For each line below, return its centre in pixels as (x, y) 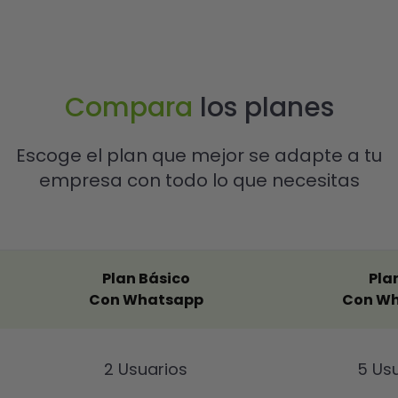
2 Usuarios (146, 370)
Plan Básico (146, 279)
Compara (128, 108)
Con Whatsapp (146, 300)
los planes (263, 108)
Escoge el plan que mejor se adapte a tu (199, 156)
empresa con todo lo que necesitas (199, 181)
